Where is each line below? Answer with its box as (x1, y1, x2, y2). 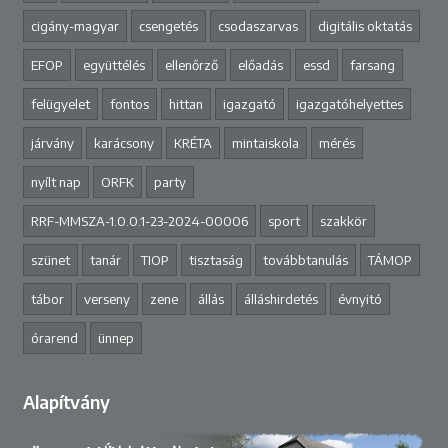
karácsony (93, 135, 154, 152)
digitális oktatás (317, 18, 412, 35)
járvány (30, 135, 74, 152)
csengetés (138, 18, 198, 35)
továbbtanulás (262, 252, 348, 269)
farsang (349, 57, 395, 74)
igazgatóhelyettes (295, 96, 403, 113)
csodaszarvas (217, 18, 298, 35)
